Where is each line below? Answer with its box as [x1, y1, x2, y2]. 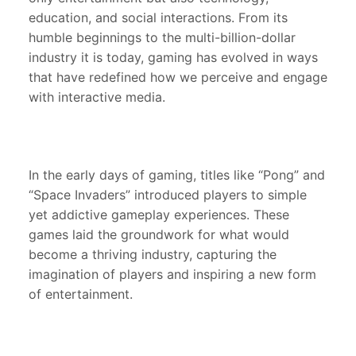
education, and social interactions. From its [29, 10, 288, 26]
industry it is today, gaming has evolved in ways [29, 49, 318, 66]
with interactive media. [29, 89, 165, 106]
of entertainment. [29, 286, 133, 303]
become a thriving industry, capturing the [29, 246, 277, 263]
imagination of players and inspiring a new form [29, 266, 316, 283]
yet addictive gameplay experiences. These [29, 207, 289, 223]
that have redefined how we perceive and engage [29, 69, 327, 86]
